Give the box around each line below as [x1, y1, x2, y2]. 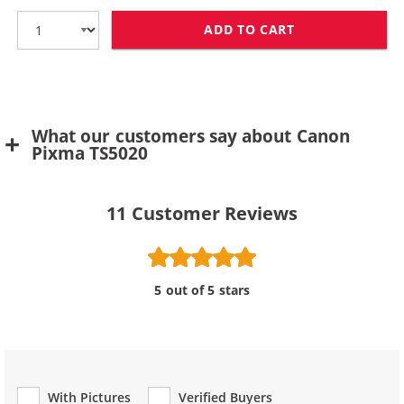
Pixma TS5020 [32, 142, 149, 166]
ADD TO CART [204, 21, 295, 39]
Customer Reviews [131, 201, 298, 226]
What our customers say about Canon [32, 124, 350, 149]
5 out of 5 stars [154, 281, 250, 299]
